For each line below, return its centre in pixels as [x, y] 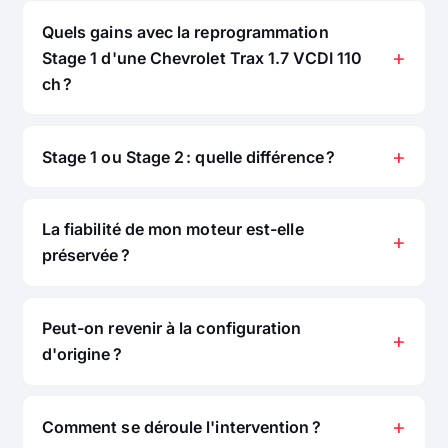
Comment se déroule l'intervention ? [181, 426]
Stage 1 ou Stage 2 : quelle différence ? [188, 156]
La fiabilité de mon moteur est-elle [172, 229]
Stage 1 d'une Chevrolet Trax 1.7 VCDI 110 [202, 57]
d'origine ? [81, 354]
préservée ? [85, 255]
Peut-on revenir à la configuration [171, 328]
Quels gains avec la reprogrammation [185, 31]
